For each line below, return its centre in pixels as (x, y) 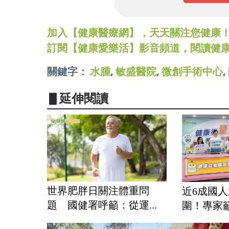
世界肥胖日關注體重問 (98, 190)
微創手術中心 (192, 71)
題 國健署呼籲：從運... (102, 205)
